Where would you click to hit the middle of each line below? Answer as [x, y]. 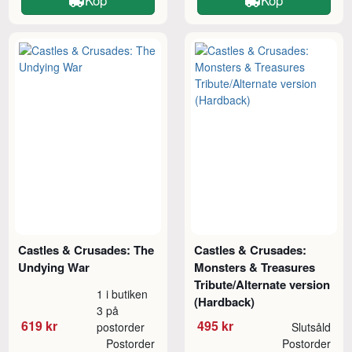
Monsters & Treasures [255, 268]
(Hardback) [225, 302]
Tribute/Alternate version [262, 285]
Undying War [54, 268]
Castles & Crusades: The [86, 250]
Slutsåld [311, 327]
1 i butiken [123, 294]
